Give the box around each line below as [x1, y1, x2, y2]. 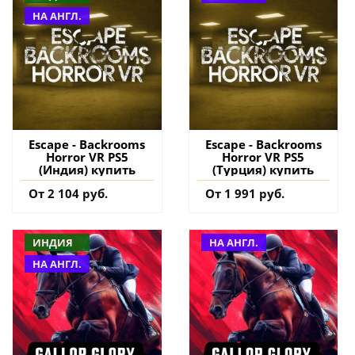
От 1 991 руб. [204, 185, 284, 202]
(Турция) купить [212, 162, 315, 178]
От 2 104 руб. [29, 185, 108, 202]
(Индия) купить [38, 162, 136, 178]
